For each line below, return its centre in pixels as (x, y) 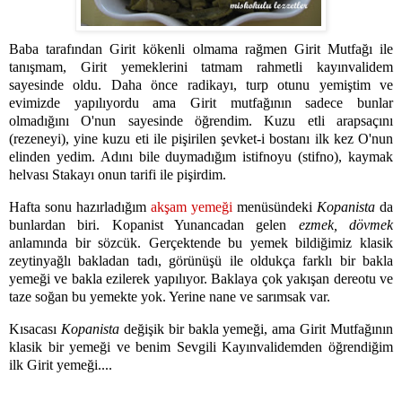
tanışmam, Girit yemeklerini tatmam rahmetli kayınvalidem (201, 67)
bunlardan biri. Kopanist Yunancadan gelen (154, 225)
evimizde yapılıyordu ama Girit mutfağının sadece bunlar (201, 103)
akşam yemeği (192, 207)
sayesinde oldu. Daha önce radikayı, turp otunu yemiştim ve (201, 85)
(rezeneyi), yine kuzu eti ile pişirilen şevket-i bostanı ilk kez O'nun (201, 139)
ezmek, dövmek (346, 225)
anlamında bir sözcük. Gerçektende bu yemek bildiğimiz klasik (201, 243)
